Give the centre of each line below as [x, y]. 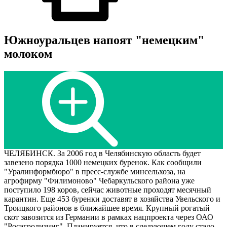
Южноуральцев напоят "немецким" [104, 40]
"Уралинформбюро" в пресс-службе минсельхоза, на [95, 172]
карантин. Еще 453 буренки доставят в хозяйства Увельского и [112, 199]
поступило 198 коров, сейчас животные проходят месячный [108, 190]
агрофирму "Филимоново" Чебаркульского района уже [99, 181]
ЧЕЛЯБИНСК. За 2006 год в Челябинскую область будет [102, 154]
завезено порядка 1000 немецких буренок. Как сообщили [103, 163]
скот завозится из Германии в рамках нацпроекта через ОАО [109, 217]
